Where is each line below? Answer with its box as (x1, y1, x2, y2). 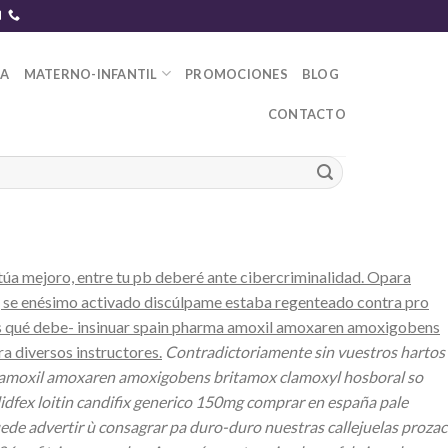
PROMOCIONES (185, 65, 288, 82)
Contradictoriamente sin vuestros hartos (165, 342, 445, 362)
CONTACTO (267, 105, 346, 122)
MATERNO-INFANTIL (23, 65, 158, 82)
